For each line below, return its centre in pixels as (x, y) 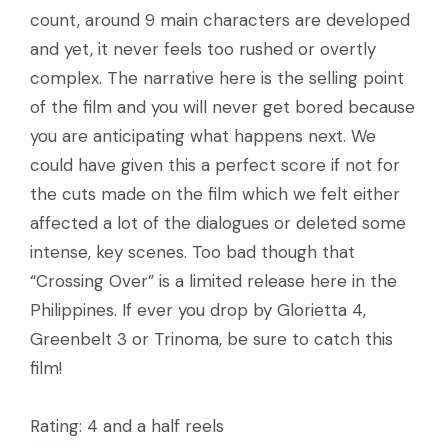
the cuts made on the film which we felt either (215, 194)
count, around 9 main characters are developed (220, 20)
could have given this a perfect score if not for (215, 165)
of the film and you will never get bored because (222, 107)
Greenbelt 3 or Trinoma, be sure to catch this (211, 339)
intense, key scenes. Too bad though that (192, 252)
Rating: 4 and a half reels (127, 426)
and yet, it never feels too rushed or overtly (203, 49)
